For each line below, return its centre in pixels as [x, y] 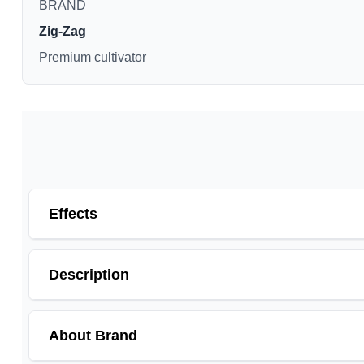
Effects [73, 213]
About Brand [93, 335]
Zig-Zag [62, 31]
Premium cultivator [92, 57]
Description [89, 274]
